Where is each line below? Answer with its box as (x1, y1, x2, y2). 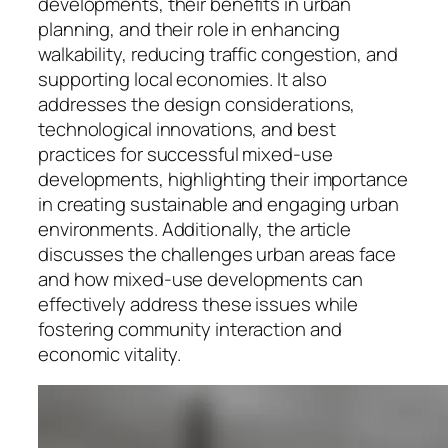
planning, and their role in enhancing (38, 15, 341, 42)
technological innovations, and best (38, 115, 336, 142)
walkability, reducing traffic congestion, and (38, 40, 398, 67)
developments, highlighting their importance (38, 165, 408, 192)
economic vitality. (38, 340, 182, 367)
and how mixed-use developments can (38, 265, 363, 292)
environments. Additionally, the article (38, 215, 352, 242)
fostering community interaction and (38, 315, 342, 342)
